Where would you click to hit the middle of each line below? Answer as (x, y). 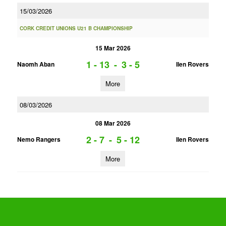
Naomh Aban (36, 64)
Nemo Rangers (39, 139)
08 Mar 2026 (113, 123)
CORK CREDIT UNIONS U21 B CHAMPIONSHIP (76, 28)
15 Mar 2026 (113, 48)
